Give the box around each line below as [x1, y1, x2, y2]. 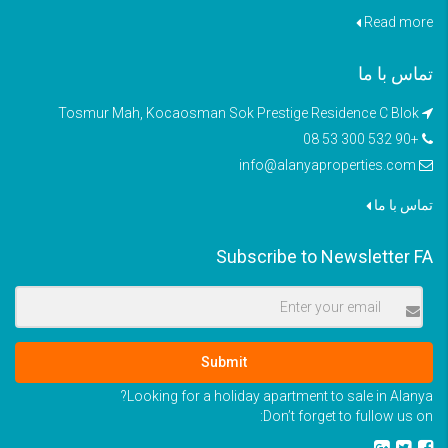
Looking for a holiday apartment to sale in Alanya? [127, 388, 433, 404]
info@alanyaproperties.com [239, 157, 416, 173]
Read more [364, 14, 433, 30]
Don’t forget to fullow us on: [263, 408, 433, 424]
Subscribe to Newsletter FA [216, 246, 433, 267]
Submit [201, 354, 247, 370]
